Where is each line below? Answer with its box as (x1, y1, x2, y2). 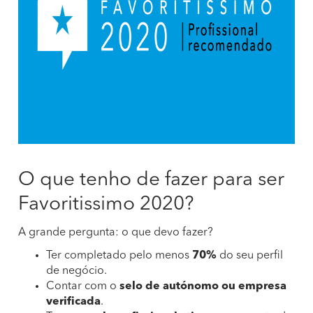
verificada (46, 296, 101, 307)
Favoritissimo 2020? (18, 195, 194, 214)
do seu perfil (217, 250, 283, 261)
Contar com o (46, 281, 119, 292)
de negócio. (46, 265, 107, 277)
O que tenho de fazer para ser (18, 170, 284, 190)
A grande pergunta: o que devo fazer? (18, 227, 213, 238)
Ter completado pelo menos (46, 250, 192, 261)
